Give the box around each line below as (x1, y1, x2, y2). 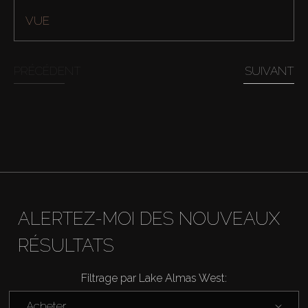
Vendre (17, 261, 65, 278)
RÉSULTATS (17, 234, 114, 256)
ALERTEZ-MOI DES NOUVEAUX (17, 208, 280, 229)
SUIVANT (245, 63, 294, 78)
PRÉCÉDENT (14, 63, 81, 78)
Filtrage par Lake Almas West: (81, 271, 227, 285)
